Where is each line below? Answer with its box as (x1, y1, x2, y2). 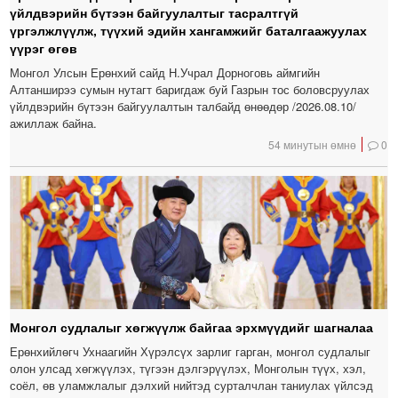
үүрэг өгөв (10, 39, 78, 58)
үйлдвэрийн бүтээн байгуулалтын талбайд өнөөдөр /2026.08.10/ (10, 98, 357, 115)
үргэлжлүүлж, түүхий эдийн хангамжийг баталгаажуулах (10, 21, 368, 40)
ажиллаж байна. (10, 115, 98, 132)
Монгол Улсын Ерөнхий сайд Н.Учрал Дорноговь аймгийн (10, 64, 321, 82)
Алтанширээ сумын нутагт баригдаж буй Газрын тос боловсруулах (10, 81, 370, 99)
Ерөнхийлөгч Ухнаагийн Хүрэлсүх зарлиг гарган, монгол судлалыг (10, 343, 371, 361)
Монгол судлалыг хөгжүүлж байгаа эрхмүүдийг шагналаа (10, 318, 374, 337)
